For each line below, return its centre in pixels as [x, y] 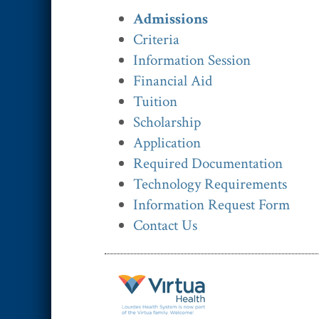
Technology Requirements [210, 184]
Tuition [155, 102]
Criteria [156, 40]
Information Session [192, 61]
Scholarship [167, 122]
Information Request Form [211, 205]
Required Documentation [208, 164]
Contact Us [165, 226]
